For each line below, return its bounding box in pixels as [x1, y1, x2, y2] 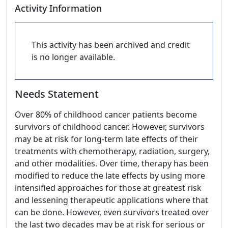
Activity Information [15, 2, 102, 14]
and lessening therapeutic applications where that [15, 194, 208, 206]
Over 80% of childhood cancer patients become [15, 109, 197, 120]
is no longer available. [32, 51, 115, 63]
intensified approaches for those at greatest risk [15, 182, 202, 193]
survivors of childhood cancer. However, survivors [15, 121, 205, 132]
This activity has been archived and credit [32, 39, 190, 50]
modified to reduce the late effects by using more [15, 170, 205, 181]
